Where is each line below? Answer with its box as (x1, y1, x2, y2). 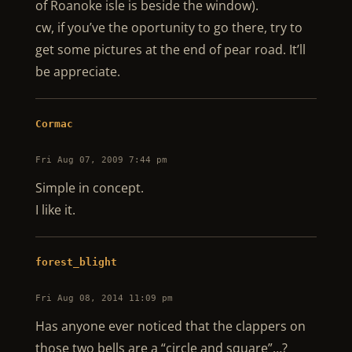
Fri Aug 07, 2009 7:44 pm (35, 155, 167, 165)
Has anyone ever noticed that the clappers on (35, 317, 306, 335)
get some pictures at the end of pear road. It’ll (35, 41, 306, 58)
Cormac (35, 118, 73, 130)
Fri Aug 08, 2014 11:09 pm (35, 293, 173, 303)
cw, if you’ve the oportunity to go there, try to (35, 19, 302, 36)
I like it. (35, 201, 75, 218)
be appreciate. (35, 63, 120, 80)
